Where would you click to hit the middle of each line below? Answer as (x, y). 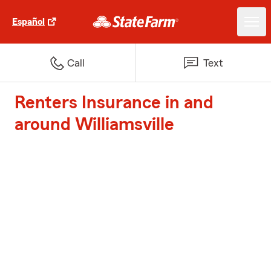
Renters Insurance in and (114, 103)
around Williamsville (94, 125)
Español (28, 22)
